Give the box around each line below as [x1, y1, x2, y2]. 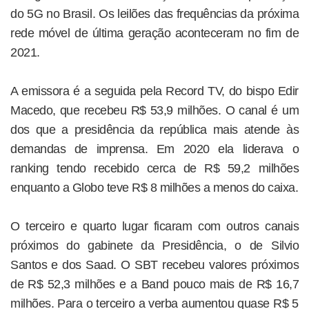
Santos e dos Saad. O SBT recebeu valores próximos [10, 257, 299, 272]
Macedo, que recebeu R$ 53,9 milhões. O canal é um [10, 103, 299, 117]
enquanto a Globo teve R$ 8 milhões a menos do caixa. [10, 180, 298, 195]
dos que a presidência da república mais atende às [10, 122, 299, 137]
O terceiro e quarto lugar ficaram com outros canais [10, 219, 299, 233]
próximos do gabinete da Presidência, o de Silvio [10, 238, 299, 252]
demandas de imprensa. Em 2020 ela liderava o [10, 141, 299, 156]
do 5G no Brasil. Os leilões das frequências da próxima [10, 6, 299, 21]
